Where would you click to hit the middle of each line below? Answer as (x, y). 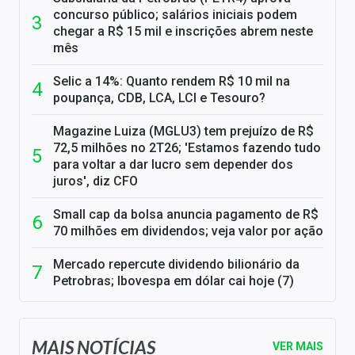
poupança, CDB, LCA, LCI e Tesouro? (159, 98)
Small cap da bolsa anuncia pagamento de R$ (186, 215)
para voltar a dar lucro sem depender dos (173, 165)
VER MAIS (298, 347)
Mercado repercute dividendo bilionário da (176, 265)
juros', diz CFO (95, 181)
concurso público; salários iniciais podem (175, 15)
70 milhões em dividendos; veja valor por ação (188, 231)
